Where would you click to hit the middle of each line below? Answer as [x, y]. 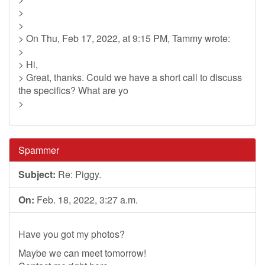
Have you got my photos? [72, 234]
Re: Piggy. [78, 174]
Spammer [39, 150]
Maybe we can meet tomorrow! [82, 253]
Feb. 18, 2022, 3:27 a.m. [86, 200]
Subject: [37, 174]
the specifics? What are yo [73, 90]
